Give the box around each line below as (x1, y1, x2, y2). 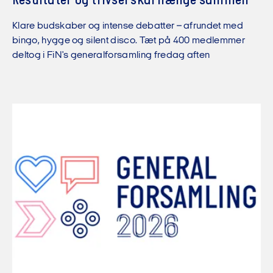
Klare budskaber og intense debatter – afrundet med (12, 21, 243, 32)
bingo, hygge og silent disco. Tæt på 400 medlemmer (12, 36, 246, 46)
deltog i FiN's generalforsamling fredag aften (12, 51, 210, 61)
